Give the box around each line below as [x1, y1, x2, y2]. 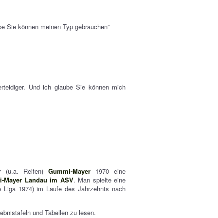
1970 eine [91, 166, 126, 176]
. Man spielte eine [73, 175, 126, 184]
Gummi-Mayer [48, 166, 91, 176]
